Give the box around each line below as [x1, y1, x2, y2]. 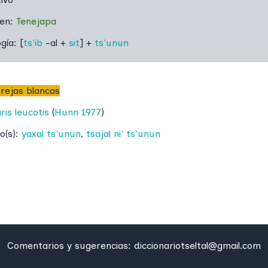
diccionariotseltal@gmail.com [134, 240, 261, 252]
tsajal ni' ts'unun [86, 128, 160, 139]
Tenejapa [16, 16, 56, 27]
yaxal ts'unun [22, 128, 81, 139]
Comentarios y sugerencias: [7, 240, 134, 252]
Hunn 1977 [54, 106, 101, 118]
